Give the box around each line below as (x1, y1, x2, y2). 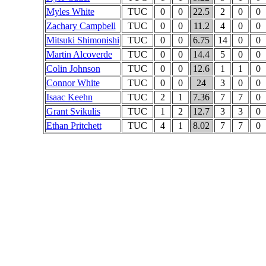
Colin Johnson (46, 64, 100, 74)
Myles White (46, 7, 94, 17)
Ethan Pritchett (46, 121, 102, 131)
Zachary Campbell (46, 21, 116, 31)
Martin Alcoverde (46, 49, 112, 59)
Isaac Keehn (46, 92, 93, 102)
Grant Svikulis (46, 106, 100, 116)
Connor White (46, 78, 100, 88)
